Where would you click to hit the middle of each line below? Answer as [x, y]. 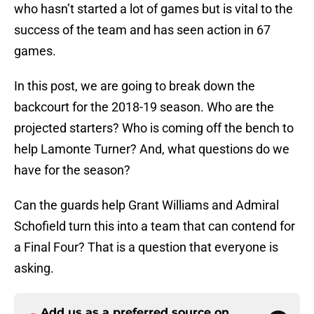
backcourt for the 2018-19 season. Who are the [144, 107]
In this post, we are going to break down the [135, 86]
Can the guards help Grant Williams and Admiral [146, 205]
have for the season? [72, 170]
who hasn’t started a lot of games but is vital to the [153, 9]
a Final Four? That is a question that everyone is [146, 247]
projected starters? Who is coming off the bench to [154, 128]
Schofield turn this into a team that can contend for [155, 226]
